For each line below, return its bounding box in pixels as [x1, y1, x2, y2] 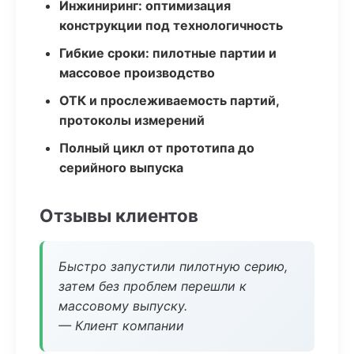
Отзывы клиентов [40, 205, 198, 226]
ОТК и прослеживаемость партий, [59, 92, 279, 108]
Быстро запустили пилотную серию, [58, 258, 288, 274]
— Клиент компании [58, 318, 184, 333]
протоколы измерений [59, 112, 205, 128]
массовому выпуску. [58, 298, 187, 314]
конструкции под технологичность [59, 17, 283, 33]
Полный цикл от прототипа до [59, 140, 254, 156]
